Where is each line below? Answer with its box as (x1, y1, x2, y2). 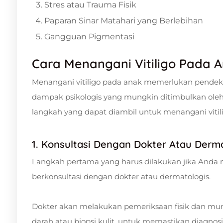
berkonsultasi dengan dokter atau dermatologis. (32, 171, 211, 181)
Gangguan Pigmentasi (44, 31, 134, 41)
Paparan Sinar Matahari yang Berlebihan (44, 15, 203, 25)
